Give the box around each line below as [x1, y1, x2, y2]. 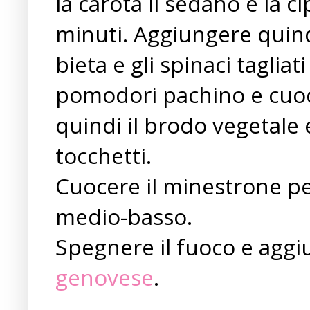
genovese [55, 262, 154, 292]
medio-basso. [55, 201, 192, 231]
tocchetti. [55, 140, 152, 170]
